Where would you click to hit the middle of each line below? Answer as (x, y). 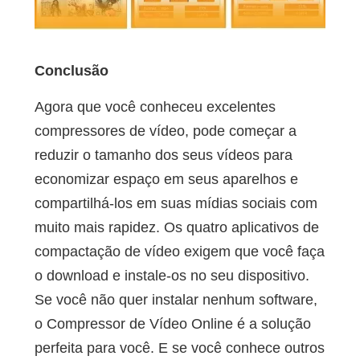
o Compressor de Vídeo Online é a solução (172, 324)
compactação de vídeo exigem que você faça (179, 252)
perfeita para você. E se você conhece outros (179, 348)
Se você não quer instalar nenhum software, (176, 300)
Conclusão (71, 71)
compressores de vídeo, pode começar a (165, 131)
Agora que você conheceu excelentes (155, 107)
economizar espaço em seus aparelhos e (166, 180)
